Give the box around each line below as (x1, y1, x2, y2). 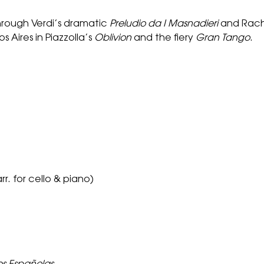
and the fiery (131, 33, 196, 43)
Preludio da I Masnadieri (110, 19, 219, 29)
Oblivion (94, 33, 132, 43)
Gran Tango (196, 33, 250, 43)
